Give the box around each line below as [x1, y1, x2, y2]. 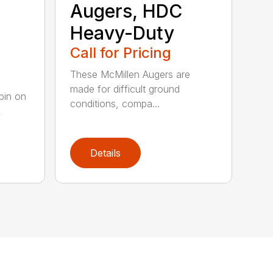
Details [90, 147, 121, 160]
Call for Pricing [70, 44, 172, 62]
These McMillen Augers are [70, 68, 191, 81]
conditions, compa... [70, 97, 160, 110]
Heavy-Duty [70, 22, 175, 44]
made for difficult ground [70, 83, 180, 96]
